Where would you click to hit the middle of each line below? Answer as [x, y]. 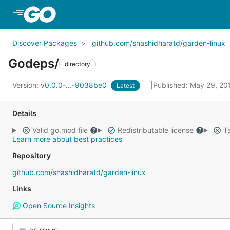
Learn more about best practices [67, 139]
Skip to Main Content [99, 14]
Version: [26, 85]
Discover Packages [45, 43]
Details [24, 113]
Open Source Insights [57, 206]
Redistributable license [155, 130]
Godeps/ [34, 63]
